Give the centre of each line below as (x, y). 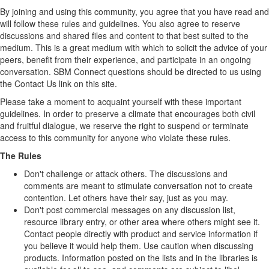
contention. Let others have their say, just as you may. (126, 198)
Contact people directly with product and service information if (141, 234)
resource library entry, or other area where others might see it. (142, 222)
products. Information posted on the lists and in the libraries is (141, 258)
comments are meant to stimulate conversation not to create (138, 186)
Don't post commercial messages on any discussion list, (130, 210)
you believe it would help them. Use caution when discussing (139, 246)
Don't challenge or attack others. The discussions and (126, 174)
